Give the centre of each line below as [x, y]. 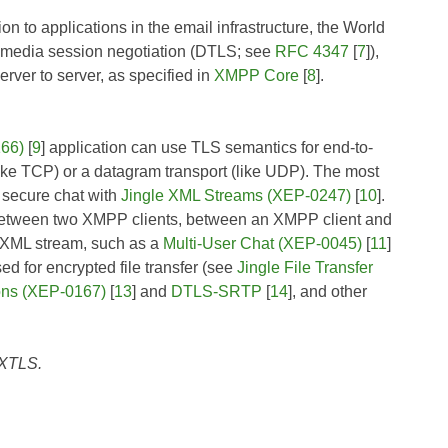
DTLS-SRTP [216, 291]
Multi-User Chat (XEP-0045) [262, 243]
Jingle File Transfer [305, 267]
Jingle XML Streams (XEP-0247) [236, 195]
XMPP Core [256, 75]
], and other [327, 291]
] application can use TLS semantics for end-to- [207, 147]
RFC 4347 [312, 51]
